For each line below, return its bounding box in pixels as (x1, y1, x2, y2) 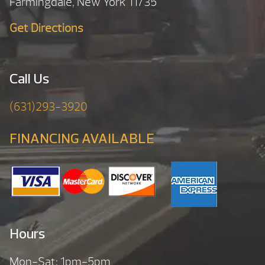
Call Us (9, 73, 49, 88)
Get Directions (9, 21, 83, 36)
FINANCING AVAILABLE (9, 132, 154, 147)
